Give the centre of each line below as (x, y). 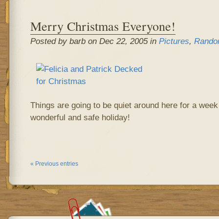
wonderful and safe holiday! (80, 117)
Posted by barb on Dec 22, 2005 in (94, 41)
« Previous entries (54, 164)
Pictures (174, 41)
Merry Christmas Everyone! (103, 26)
